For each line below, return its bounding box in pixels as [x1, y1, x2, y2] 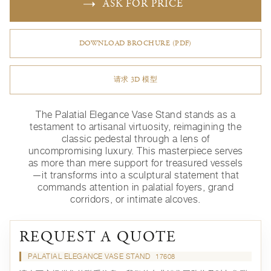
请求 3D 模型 [113, 76, 158, 84]
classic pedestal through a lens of [61, 133, 210, 145]
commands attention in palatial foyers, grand [38, 181, 233, 193]
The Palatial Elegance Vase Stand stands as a [36, 109, 235, 120]
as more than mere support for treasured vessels [28, 157, 243, 169]
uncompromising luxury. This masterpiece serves [28, 145, 243, 157]
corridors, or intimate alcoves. [70, 194, 201, 205]
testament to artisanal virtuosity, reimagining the [30, 121, 241, 132]
